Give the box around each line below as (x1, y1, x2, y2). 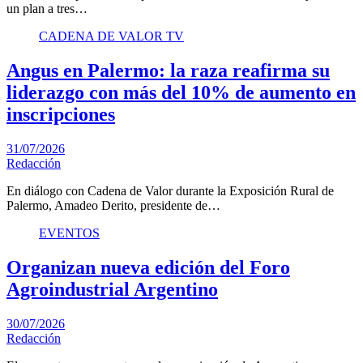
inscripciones (6, 103, 115, 125)
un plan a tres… (6, 2, 88, 15)
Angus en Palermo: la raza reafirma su (6, 59, 330, 81)
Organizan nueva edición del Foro (6, 256, 290, 278)
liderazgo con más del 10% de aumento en (6, 81, 356, 103)
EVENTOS (39, 225, 100, 240)
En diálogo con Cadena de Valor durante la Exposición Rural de (6, 183, 334, 198)
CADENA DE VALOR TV (39, 29, 184, 43)
